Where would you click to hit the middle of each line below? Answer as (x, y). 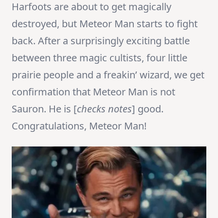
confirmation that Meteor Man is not (93, 92)
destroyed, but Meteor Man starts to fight (105, 24)
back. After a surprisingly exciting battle (101, 41)
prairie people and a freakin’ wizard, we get (108, 75)
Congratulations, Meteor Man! (79, 126)
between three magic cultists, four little (100, 58)
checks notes (104, 109)
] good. (148, 109)
